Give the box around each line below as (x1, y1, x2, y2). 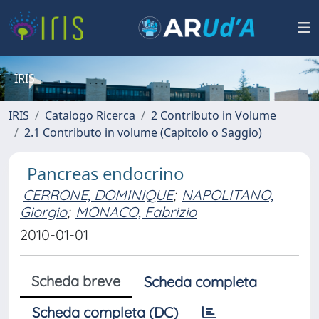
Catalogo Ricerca (45, 108, 135, 123)
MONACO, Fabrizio (75, 203, 197, 221)
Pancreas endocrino (27, 162, 184, 185)
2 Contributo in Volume (151, 108, 276, 123)
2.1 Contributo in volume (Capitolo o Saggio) (24, 125, 262, 140)
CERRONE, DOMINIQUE (23, 186, 173, 204)
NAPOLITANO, (182, 186, 273, 204)
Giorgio (20, 203, 67, 221)
